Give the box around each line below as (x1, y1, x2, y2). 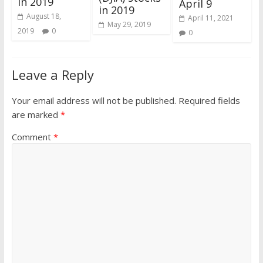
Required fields (178, 94, 240, 106)
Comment (11, 130, 53, 143)
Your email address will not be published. (11, 94, 176, 106)
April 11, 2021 (188, 12, 234, 23)
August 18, (26, 11, 61, 22)
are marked (11, 108, 60, 120)
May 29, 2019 (107, 19, 151, 30)
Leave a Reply (11, 65, 94, 83)
